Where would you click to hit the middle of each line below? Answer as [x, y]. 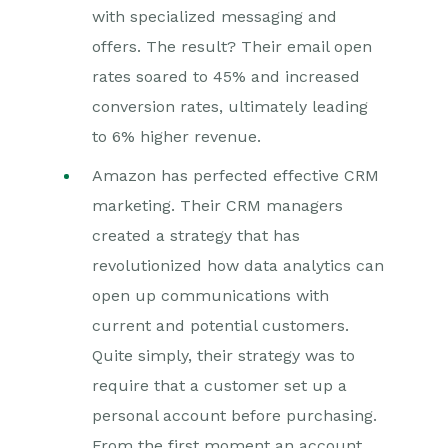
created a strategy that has [196, 235]
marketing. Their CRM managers [217, 205]
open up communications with [210, 295]
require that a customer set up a [219, 385]
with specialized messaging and [214, 16]
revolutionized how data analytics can [238, 265]
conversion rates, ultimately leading [230, 106]
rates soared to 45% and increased [226, 76]
